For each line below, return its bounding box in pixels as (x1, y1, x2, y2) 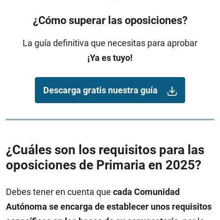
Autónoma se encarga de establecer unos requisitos (6, 201, 212, 212)
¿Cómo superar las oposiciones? (32, 14, 188, 27)
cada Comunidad (111, 186, 180, 197)
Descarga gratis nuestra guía (43, 84, 158, 95)
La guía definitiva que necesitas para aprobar (23, 37, 197, 48)
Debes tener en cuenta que (6, 186, 111, 197)
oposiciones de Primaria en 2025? (6, 157, 201, 172)
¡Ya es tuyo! (87, 52, 133, 63)
